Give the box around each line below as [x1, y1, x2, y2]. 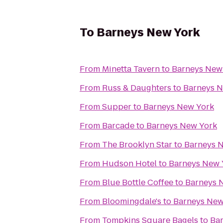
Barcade [102, 120, 134, 131]
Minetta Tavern [102, 63, 160, 75]
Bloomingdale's [102, 196, 161, 207]
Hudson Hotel [102, 158, 157, 169]
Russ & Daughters [102, 82, 171, 94]
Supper [102, 101, 131, 112]
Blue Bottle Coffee [102, 177, 173, 188]
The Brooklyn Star [102, 139, 172, 150]
